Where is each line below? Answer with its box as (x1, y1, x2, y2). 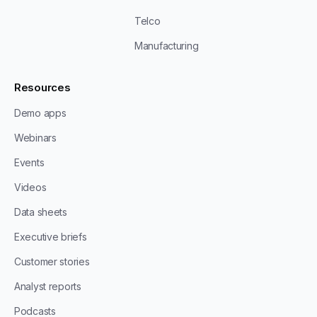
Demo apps (14, 107, 67, 119)
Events (14, 156, 45, 168)
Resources (14, 81, 71, 94)
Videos (14, 181, 47, 193)
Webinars (14, 132, 57, 144)
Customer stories (14, 255, 90, 267)
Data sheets (14, 206, 67, 218)
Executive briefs (14, 231, 87, 243)
